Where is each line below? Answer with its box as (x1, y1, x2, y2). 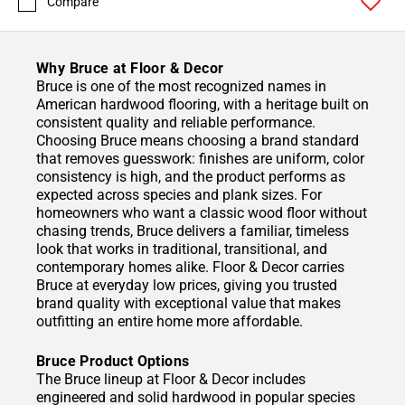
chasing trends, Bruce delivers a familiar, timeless (36, 222, 349, 240)
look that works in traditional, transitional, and (36, 240, 327, 259)
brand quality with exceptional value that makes (36, 295, 341, 313)
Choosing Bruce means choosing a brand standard (36, 132, 359, 150)
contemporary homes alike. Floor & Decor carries (36, 259, 344, 277)
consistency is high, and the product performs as (36, 168, 345, 186)
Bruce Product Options (36, 353, 190, 371)
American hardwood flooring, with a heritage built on (36, 96, 369, 114)
